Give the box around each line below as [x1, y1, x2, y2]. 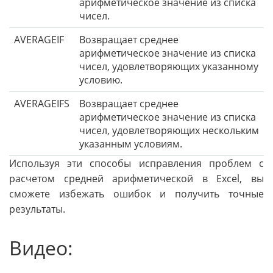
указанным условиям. [79, 136, 182, 151]
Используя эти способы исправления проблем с [9, 156, 264, 170]
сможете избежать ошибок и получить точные [9, 186, 264, 200]
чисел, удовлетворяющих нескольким [79, 123, 259, 137]
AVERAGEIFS [14, 96, 69, 110]
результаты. [9, 202, 65, 216]
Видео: [9, 234, 73, 261]
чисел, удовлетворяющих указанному [79, 59, 258, 73]
